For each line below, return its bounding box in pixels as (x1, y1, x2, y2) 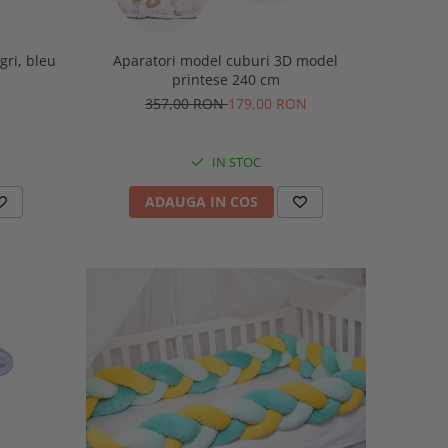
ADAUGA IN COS (144, 192, 258, 212)
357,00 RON (144, 94, 228, 114)
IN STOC (208, 153, 261, 172)
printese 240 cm (171, 70, 280, 90)
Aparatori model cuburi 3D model (113, 51, 275, 71)
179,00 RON (227, 94, 307, 114)
